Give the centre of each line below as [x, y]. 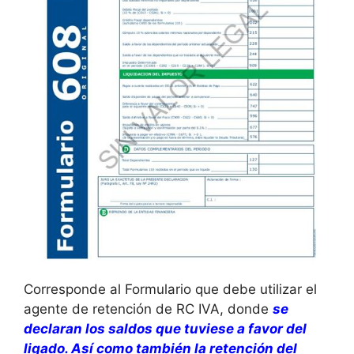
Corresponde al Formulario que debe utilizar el [170, 290]
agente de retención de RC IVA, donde [148, 309]
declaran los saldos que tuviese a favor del [165, 329]
